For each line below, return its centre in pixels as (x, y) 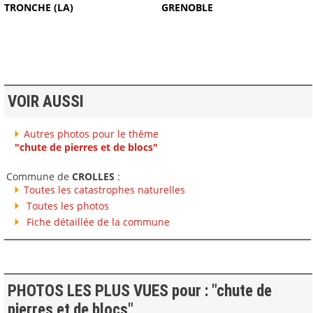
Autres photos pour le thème (91, 133)
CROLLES (93, 176)
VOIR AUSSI (45, 102)
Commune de (39, 176)
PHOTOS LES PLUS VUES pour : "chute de (139, 291)
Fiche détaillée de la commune (96, 221)
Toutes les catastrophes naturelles (104, 189)
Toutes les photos (66, 205)
